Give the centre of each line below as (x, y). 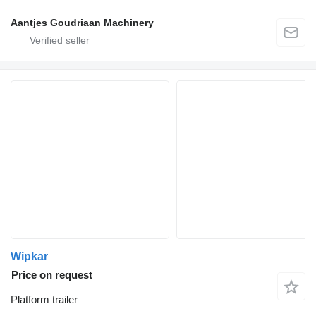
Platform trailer (44, 300)
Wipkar (29, 257)
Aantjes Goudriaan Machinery (82, 23)
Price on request (52, 275)
